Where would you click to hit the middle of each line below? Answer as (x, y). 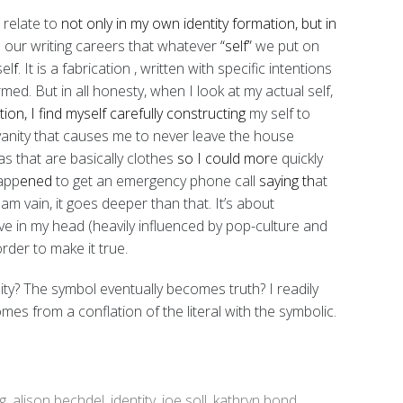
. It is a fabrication (74, 68)
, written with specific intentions (233, 68)
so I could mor (224, 158)
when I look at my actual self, (242, 90)
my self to (278, 113)
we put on (287, 45)
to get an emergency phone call (156, 180)
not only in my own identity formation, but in (199, 23)
